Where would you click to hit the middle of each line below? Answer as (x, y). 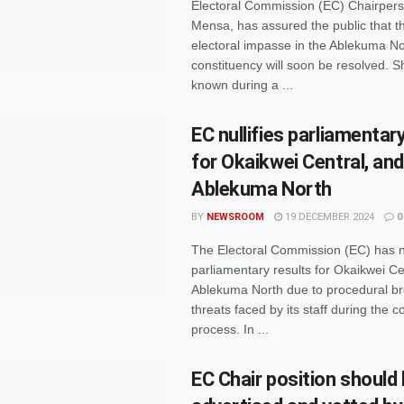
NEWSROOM (235, 217)
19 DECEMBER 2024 (328, 217)
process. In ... (230, 329)
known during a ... (242, 85)
